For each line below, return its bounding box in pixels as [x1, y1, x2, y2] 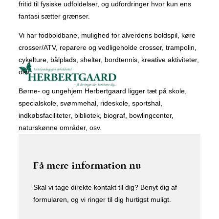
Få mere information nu [33, 158, 141, 172]
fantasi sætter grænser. [19, 12, 90, 20]
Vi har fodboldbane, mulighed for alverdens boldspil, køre [19, 31, 196, 39]
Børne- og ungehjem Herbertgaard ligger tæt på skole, [19, 87, 187, 95]
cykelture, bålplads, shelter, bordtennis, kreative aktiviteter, [19, 56, 199, 64]
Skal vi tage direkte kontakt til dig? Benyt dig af [33, 183, 177, 191]
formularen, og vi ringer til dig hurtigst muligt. [33, 195, 171, 203]
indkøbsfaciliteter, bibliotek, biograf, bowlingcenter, [19, 111, 174, 119]
